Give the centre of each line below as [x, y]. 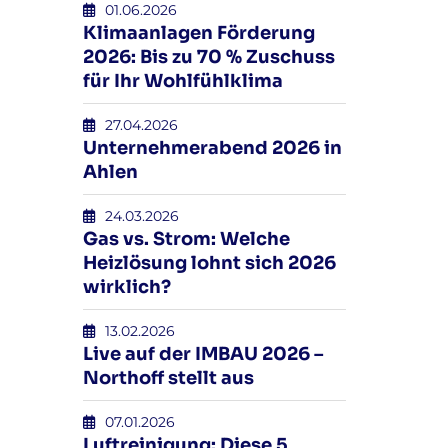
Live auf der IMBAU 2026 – [203, 354]
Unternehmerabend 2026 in [213, 148]
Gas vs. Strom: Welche [187, 239]
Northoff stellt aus [169, 378]
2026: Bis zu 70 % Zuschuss [209, 57]
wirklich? [127, 287]
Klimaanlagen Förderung [199, 33]
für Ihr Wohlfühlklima [183, 81]
